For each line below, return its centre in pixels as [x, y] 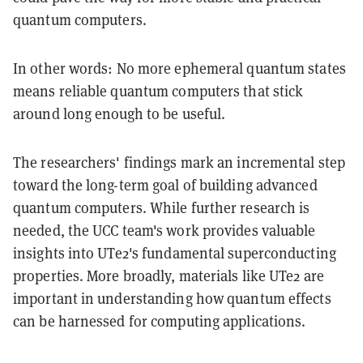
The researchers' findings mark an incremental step [179, 163]
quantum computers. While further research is [162, 208]
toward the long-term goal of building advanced [165, 186]
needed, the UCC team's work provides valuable [164, 231]
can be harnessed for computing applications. [160, 322]
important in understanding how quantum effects [172, 299]
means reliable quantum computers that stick [158, 92]
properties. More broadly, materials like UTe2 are [169, 276]
